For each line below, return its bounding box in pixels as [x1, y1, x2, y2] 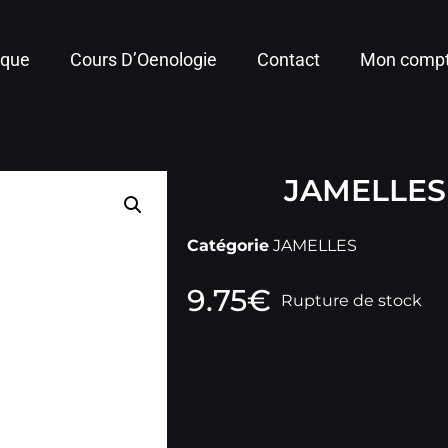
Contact [257, 49, 321, 70]
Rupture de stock [281, 291, 422, 310]
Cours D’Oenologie [70, 49, 218, 70]
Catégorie [187, 236, 269, 255]
